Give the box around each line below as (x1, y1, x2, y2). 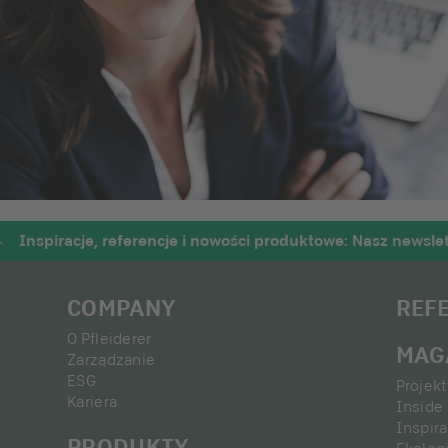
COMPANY (67, 294, 177, 321)
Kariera (67, 392, 118, 411)
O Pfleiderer (67, 329, 152, 348)
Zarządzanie (67, 350, 156, 369)
